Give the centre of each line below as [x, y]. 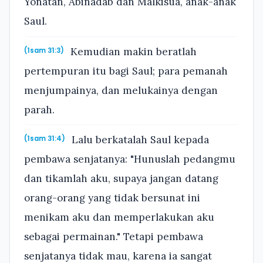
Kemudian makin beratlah [132, 51]
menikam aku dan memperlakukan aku [119, 218]
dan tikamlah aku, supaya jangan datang [121, 179]
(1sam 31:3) [44, 50]
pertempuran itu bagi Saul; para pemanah [126, 71]
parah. [39, 109]
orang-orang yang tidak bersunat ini [112, 198]
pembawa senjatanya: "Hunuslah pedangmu [130, 159]
